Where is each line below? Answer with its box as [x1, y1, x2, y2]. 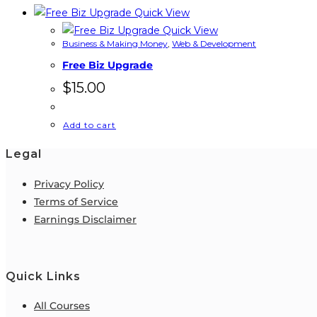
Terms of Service [34, 195, 118, 208]
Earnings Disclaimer [34, 212, 137, 226]
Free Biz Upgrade [62, 58, 153, 71]
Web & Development [172, 38, 256, 49]
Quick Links [6, 269, 81, 283]
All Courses [34, 299, 90, 313]
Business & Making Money [62, 38, 168, 49]
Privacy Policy [34, 177, 104, 190]
